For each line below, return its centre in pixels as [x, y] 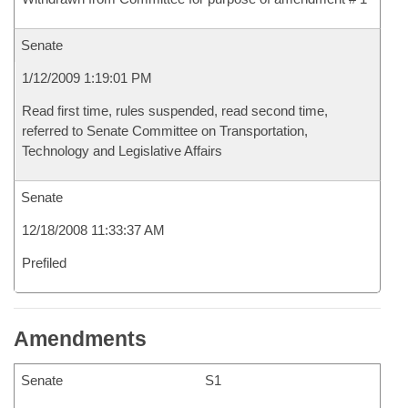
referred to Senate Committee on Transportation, [165, 131]
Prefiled [44, 263]
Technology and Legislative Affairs [122, 151]
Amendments [80, 339]
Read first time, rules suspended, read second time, [175, 111]
